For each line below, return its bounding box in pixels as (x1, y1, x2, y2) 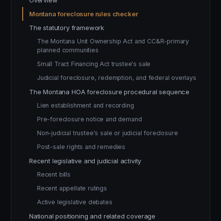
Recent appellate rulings (37, 184, 107, 192)
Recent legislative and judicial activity (29, 157, 142, 165)
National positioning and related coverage (29, 212, 156, 220)
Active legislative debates (37, 198, 112, 206)
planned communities (37, 46, 99, 54)
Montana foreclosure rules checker (29, 10, 138, 18)
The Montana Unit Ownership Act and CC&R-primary (37, 37, 189, 45)
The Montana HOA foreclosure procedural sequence (29, 88, 190, 96)
